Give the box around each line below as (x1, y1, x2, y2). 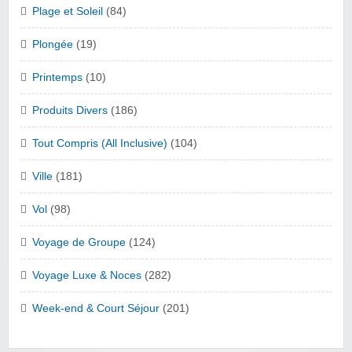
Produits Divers (32, 104, 108, 117)
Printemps (32, 71, 82, 84)
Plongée (32, 38, 73, 51)
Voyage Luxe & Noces (32, 269, 141, 282)
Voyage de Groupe (32, 236, 126, 249)
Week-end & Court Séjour (32, 302, 159, 315)
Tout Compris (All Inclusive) (32, 137, 167, 150)
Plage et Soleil (32, 5, 103, 18)
